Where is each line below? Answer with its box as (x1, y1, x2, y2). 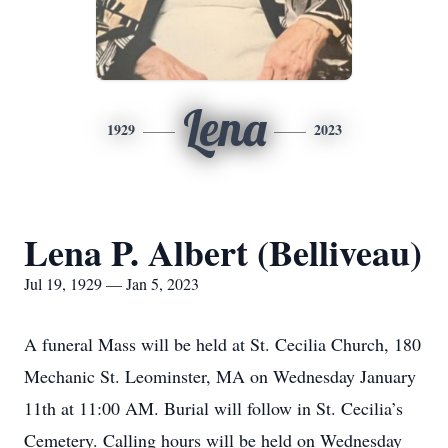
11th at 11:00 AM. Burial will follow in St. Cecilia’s (24, 396, 403, 420)
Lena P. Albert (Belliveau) (24, 226, 422, 278)
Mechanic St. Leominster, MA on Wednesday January (24, 364, 416, 388)
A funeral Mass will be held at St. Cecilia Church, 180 (24, 332, 421, 356)
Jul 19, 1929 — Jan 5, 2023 (24, 273, 199, 294)
